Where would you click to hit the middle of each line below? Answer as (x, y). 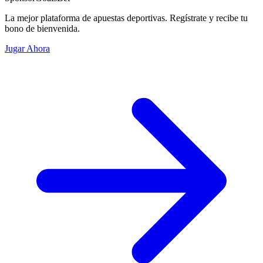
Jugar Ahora (27, 49)
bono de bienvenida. (42, 29)
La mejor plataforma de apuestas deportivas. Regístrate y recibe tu (126, 18)
